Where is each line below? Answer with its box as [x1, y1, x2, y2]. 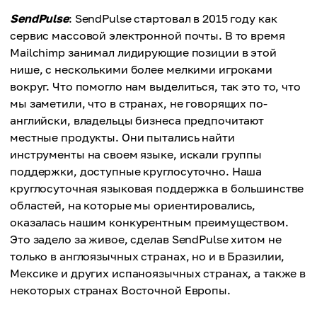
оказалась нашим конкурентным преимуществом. [10, 215, 289, 229]
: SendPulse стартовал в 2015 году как [68, 11, 277, 25]
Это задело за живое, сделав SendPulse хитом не [10, 232, 282, 246]
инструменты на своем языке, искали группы [10, 147, 263, 161]
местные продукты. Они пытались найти [10, 130, 235, 144]
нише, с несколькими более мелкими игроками [10, 62, 272, 76]
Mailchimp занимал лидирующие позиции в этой [10, 45, 277, 59]
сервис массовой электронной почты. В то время [10, 28, 285, 42]
